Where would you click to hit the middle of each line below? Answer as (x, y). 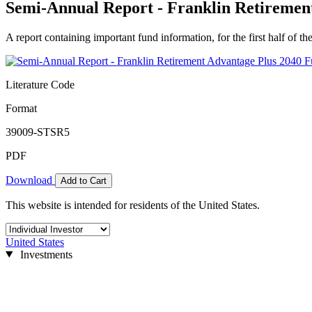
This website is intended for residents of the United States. (133, 205)
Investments (45, 254)
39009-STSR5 (38, 132)
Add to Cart (84, 180)
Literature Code (40, 84)
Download (30, 180)
